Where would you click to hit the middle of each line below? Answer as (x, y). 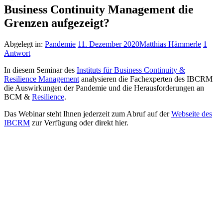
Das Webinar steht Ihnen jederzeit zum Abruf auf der (88, 113)
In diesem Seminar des (40, 70)
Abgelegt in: (24, 44)
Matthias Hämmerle (170, 44)
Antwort (17, 53)
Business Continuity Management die (99, 9)
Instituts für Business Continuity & (131, 70)
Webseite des (192, 113)
